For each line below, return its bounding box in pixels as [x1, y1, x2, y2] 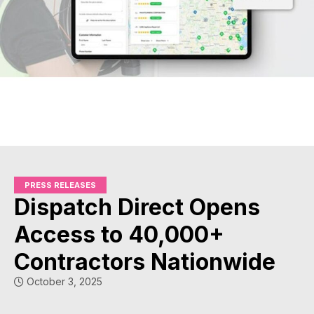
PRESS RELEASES [25, 180, 96, 191]
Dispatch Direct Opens [14, 193, 260, 221]
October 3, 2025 [24, 275, 102, 288]
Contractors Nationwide [14, 248, 275, 276]
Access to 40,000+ [14, 221, 224, 249]
